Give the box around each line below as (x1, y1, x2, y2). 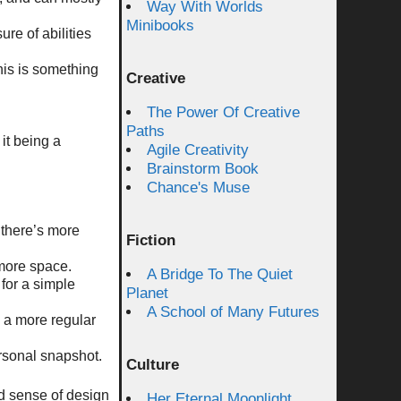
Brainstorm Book (147, 160, 259, 177)
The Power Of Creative (147, 104, 300, 121)
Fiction (126, 232, 175, 249)
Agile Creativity (147, 141, 249, 158)
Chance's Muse (147, 179, 250, 196)
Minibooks (126, 17, 194, 34)
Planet (126, 285, 168, 302)
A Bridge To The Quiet (147, 266, 293, 283)
